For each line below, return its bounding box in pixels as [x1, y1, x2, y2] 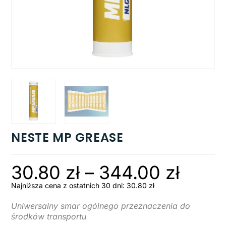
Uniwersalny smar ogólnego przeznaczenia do [11, 200, 191, 211]
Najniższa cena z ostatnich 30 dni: [11, 181, 127, 190]
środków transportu [11, 211, 87, 221]
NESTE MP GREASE [11, 129, 124, 146]
